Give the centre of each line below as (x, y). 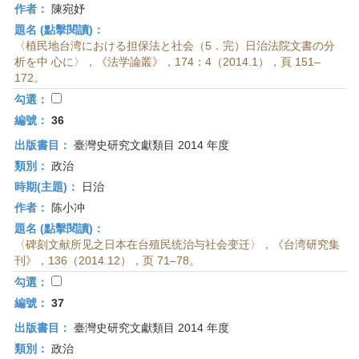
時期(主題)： (46, 187)
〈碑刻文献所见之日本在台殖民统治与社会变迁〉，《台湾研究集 (177, 244)
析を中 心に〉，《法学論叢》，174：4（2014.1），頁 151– (167, 62)
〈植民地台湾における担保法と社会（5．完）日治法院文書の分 (175, 46)
